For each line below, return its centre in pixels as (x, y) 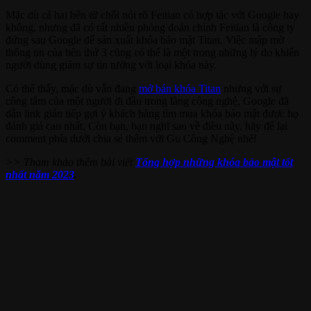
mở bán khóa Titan (180, 88)
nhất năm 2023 (40, 174)
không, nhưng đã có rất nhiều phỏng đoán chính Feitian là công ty (150, 27)
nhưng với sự (251, 88)
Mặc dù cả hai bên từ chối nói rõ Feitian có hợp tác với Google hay (152, 15)
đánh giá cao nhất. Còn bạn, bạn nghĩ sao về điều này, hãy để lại (146, 126)
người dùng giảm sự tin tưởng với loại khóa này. (111, 65)
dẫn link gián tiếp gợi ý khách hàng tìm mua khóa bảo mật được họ (152, 113)
